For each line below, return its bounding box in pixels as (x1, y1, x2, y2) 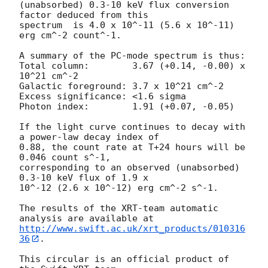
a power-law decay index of (19, 131, 159, 142)
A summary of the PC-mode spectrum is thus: (19, 50, 245, 61)
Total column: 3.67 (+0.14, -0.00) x (19, 60, 89, 71)
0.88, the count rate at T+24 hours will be (19, 141, 245, 153)
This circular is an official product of (19, 254, 229, 265)
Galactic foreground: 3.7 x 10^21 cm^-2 (19, 80, 224, 92)
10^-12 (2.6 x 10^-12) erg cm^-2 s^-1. (19, 182, 218, 193)
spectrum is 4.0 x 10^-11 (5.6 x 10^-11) (19, 19, 234, 31)
